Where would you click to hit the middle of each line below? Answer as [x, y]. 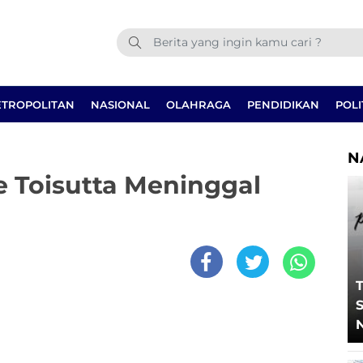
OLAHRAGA [199, 104]
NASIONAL [120, 104]
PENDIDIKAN [283, 104]
